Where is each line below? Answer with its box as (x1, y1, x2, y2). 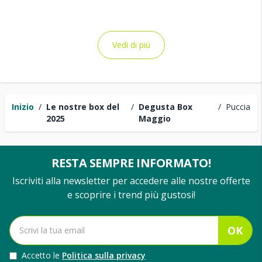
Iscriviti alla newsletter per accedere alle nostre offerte (12, 174, 250, 187)
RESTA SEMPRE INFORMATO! (51, 155, 211, 171)
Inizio (12, 101, 34, 112)
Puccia (226, 101, 250, 112)
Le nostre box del (46, 101, 119, 112)
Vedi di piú (112, 39, 150, 50)
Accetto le (22, 250, 62, 261)
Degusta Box (138, 101, 192, 112)
